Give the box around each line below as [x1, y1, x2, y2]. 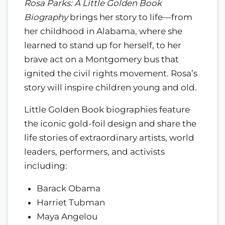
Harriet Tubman [37, 197, 105, 208]
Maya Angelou [37, 211, 97, 222]
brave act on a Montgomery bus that [24, 54, 179, 64]
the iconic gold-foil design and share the [24, 119, 196, 129]
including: [24, 161, 67, 171]
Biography [24, 12, 68, 22]
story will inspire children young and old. [24, 82, 197, 92]
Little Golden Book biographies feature [24, 104, 190, 115]
